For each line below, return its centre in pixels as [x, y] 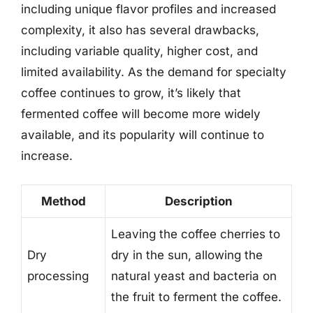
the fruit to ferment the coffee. [196, 297]
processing [58, 276]
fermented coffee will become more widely [141, 114]
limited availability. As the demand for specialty [154, 72]
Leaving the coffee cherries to [196, 234]
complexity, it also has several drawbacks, [140, 30]
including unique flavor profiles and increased [148, 9]
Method [63, 201]
